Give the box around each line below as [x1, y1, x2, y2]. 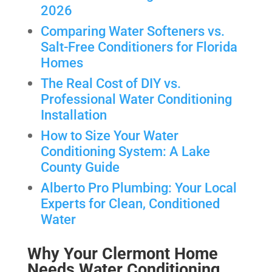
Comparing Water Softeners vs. [41, 22, 225, 39]
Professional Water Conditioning [41, 90, 233, 107]
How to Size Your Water [41, 127, 179, 143]
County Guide [41, 158, 120, 175]
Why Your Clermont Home [27, 243, 218, 263]
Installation [41, 106, 107, 123]
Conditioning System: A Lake [41, 143, 211, 159]
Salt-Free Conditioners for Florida [41, 38, 238, 55]
